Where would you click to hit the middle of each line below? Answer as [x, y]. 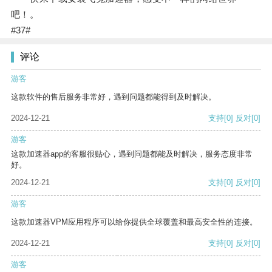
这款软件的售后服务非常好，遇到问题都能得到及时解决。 [114, 97]
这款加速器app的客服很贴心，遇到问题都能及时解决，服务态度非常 [132, 154]
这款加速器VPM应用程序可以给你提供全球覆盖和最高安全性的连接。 [134, 222]
